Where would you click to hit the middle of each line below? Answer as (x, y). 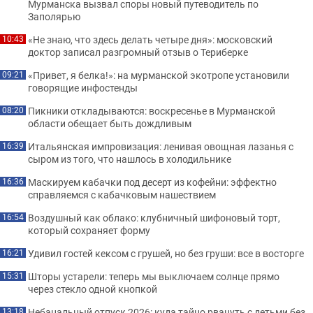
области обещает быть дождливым (110, 123)
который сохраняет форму (89, 230)
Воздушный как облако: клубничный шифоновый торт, (154, 217)
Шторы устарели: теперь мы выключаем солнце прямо (154, 276)
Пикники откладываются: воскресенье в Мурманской (152, 110)
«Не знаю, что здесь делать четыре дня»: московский (150, 39)
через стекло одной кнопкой (93, 289)
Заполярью (54, 16)
